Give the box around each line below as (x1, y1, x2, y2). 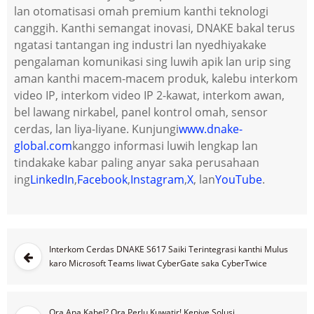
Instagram (130, 172, 184, 188)
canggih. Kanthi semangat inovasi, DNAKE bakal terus (14, 20, 295, 36)
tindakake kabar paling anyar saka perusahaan (14, 155, 259, 171)
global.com (14, 138, 72, 154)
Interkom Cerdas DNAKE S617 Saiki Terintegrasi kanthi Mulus (49, 243, 288, 256)
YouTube (215, 172, 262, 188)
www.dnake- (179, 121, 243, 137)
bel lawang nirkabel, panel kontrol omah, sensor (14, 104, 268, 121)
